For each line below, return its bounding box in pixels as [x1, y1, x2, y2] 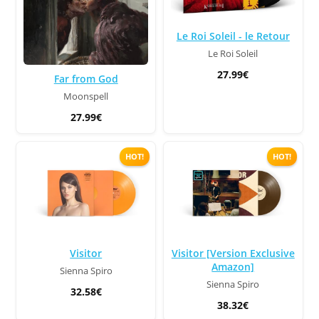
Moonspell [63, 90, 109, 103]
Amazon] [211, 260, 255, 274]
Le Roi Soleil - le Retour [176, 29, 290, 43]
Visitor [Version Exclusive [171, 246, 295, 261]
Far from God [53, 71, 118, 85]
